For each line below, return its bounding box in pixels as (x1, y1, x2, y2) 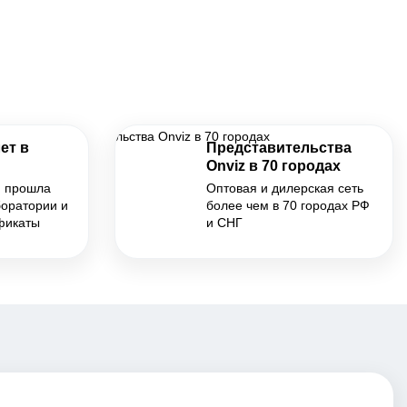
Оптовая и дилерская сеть (205, 181, 363, 195)
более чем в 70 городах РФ (205, 198, 370, 213)
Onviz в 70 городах (205, 158, 341, 174)
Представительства (205, 140, 352, 155)
